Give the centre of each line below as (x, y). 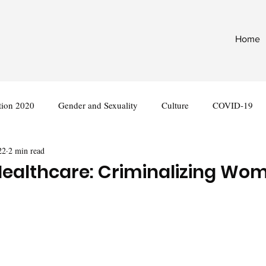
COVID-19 (233, 105)
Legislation (87, 152)
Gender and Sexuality (98, 105)
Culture (175, 105)
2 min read (26, 150)
